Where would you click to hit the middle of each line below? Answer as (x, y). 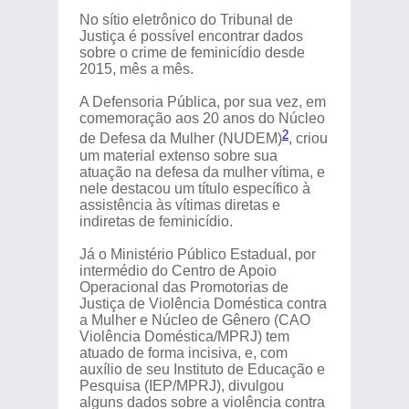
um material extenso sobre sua (178, 155)
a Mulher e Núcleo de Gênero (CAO (194, 320)
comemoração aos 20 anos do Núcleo (202, 119)
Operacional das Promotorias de (184, 287)
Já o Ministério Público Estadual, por (197, 254)
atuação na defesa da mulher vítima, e (202, 172)
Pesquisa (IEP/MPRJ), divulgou (181, 385)
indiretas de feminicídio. (156, 221)
